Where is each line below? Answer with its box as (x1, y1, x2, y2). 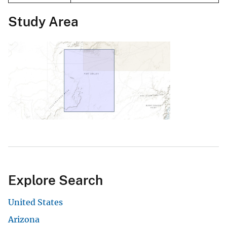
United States (8, 197, 63, 208)
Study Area (8, 14, 79, 30)
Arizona (8, 214, 40, 225)
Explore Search (8, 172, 103, 188)
